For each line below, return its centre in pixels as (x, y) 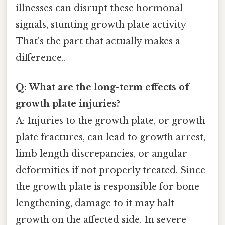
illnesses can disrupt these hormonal (99, 8)
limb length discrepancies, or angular (101, 154)
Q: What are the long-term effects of (102, 88)
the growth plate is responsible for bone (107, 187)
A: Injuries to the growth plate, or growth (110, 121)
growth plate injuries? (68, 104)
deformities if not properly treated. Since (110, 171)
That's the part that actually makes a (98, 41)
